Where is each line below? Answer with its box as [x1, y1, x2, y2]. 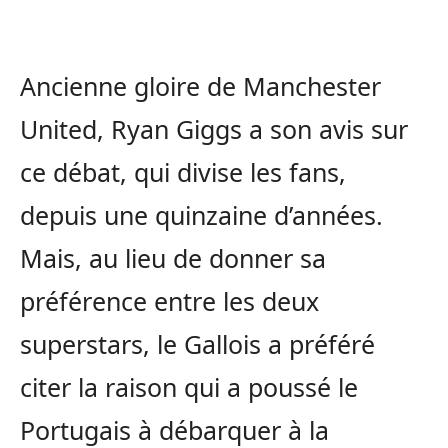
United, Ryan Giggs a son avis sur [20, 111, 408, 146]
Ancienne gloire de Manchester [20, 68, 381, 103]
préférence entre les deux [20, 283, 319, 318]
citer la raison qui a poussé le [20, 369, 358, 404]
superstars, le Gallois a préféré [20, 326, 375, 361]
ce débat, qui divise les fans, [20, 154, 346, 189]
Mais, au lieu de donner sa [20, 240, 326, 275]
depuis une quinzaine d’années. [20, 197, 383, 232]
